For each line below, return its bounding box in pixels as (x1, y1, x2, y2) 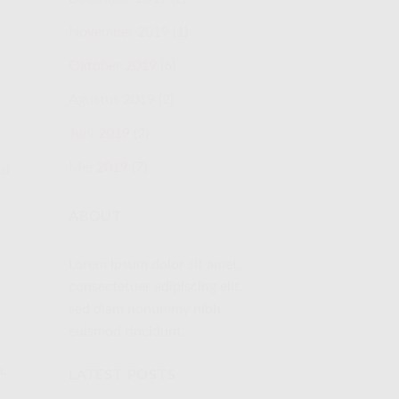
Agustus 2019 (69, 92, 155, 107)
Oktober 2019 (69, 58, 157, 73)
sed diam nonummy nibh (69, 302, 221, 317)
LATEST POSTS (69, 368, 176, 383)
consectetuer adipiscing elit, (69, 280, 243, 295)
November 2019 (69, 24, 169, 39)
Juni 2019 (69, 126, 130, 141)
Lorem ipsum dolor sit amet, (69, 257, 241, 273)
